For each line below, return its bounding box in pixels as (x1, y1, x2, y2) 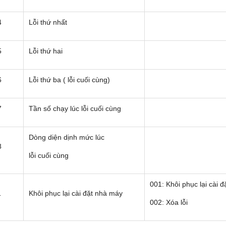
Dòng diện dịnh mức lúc (29, 133, 104, 142)
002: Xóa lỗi (150, 198, 188, 207)
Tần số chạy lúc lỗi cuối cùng (29, 104, 121, 113)
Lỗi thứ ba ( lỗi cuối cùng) (29, 76, 110, 84)
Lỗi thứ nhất (29, 18, 67, 27)
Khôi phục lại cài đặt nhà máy (29, 189, 123, 198)
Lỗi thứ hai (29, 47, 63, 55)
